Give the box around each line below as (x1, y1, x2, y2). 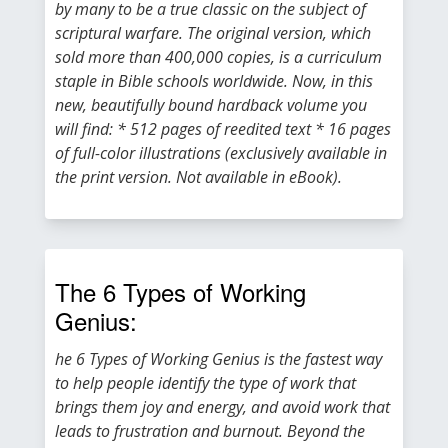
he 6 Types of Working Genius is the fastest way (55, 348, 382, 370)
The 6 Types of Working (55, 274, 306, 309)
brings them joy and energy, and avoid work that (55, 396, 390, 418)
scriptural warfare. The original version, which (55, 22, 371, 44)
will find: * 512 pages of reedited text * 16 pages (55, 118, 391, 140)
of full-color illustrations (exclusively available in (55, 142, 387, 164)
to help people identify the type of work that (55, 372, 356, 394)
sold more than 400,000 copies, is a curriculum (55, 46, 382, 68)
